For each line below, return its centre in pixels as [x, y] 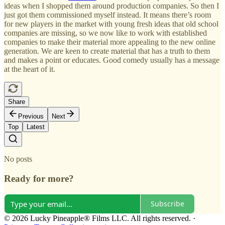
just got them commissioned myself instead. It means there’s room [107, 15]
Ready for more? [39, 179]
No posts [18, 159]
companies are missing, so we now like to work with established [105, 33]
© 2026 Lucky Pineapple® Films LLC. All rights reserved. [97, 218]
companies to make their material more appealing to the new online [110, 42]
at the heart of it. [30, 69]
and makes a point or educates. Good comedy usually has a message [112, 60]
